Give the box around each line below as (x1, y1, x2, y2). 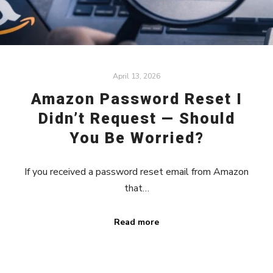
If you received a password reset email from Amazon (24, 165, 249, 179)
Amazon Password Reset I (30, 90, 243, 108)
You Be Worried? (69, 129, 204, 147)
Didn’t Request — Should (38, 110, 235, 128)
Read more (114, 216, 159, 228)
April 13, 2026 (113, 70, 160, 81)
